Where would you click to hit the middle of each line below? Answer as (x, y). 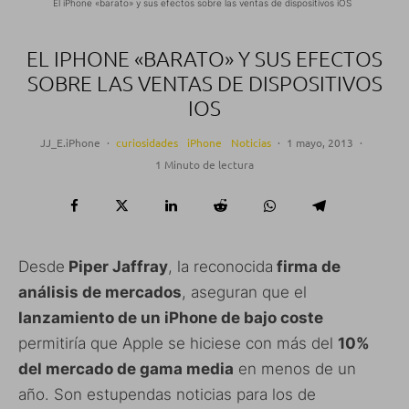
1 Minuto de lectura (204, 165)
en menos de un (295, 369)
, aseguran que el (244, 293)
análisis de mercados (100, 293)
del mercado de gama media (126, 369)
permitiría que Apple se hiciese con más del (178, 344)
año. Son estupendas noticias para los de (167, 395)
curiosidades (147, 143)
